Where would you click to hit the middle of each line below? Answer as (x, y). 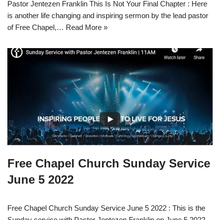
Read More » (87, 27)
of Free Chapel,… (37, 27)
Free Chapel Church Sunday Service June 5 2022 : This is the (106, 208)
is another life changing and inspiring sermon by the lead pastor (108, 16)
